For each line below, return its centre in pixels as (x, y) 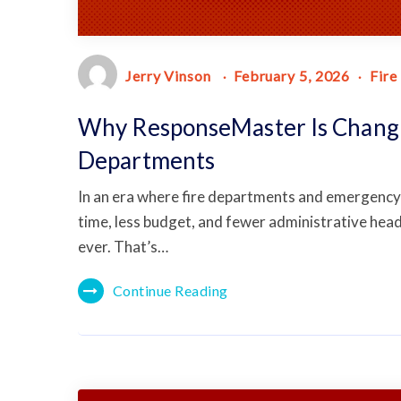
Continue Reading (170, 290)
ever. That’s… (123, 246)
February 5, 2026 (292, 76)
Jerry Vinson (168, 76)
